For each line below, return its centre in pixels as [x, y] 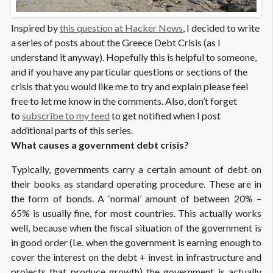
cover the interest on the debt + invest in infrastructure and [136, 257]
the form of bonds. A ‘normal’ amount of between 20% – [136, 199]
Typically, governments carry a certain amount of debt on [136, 169]
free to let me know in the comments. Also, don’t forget [124, 101]
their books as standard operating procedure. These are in [136, 184]
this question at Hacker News [121, 28]
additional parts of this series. [72, 130]
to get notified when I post [165, 116]
